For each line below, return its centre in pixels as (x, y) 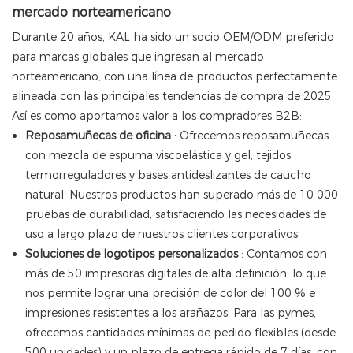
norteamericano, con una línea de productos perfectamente (175, 77)
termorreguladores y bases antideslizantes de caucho (168, 175)
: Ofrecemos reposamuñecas (249, 136)
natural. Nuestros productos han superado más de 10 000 (181, 195)
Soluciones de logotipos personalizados (131, 254)
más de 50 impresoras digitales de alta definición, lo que (175, 274)
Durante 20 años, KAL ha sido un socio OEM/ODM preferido (173, 37)
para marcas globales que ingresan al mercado (138, 57)
